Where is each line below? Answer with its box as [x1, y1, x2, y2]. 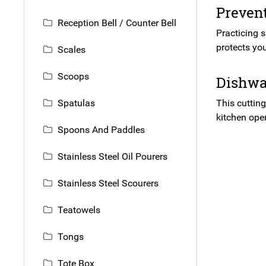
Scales [58, 44, 85, 56]
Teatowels [58, 204, 100, 216]
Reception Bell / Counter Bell [58, 17, 176, 29]
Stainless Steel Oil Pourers [58, 151, 167, 163]
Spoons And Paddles [58, 124, 145, 136]
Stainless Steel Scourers [58, 178, 159, 189]
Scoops [58, 71, 89, 83]
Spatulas [58, 97, 95, 109]
